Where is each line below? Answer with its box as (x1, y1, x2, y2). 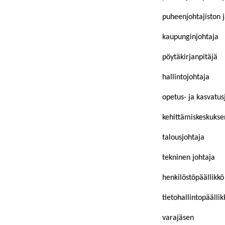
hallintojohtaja (162, 73, 209, 81)
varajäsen (162, 214, 194, 222)
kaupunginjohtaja (162, 33, 218, 41)
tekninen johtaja (162, 154, 215, 162)
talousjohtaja (162, 134, 204, 142)
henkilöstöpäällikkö (162, 174, 224, 182)
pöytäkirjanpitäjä (162, 53, 217, 61)
